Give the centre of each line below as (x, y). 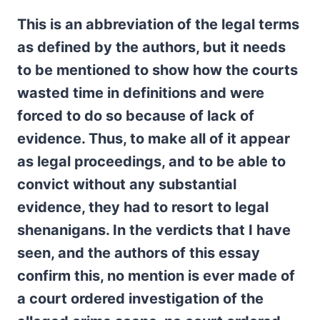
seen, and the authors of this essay (139, 253)
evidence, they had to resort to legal (143, 207)
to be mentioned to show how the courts (157, 70)
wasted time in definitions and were (141, 93)
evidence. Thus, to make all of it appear (154, 139)
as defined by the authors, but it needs (151, 47)
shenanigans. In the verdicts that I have (154, 230)
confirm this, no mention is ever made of (156, 276)
